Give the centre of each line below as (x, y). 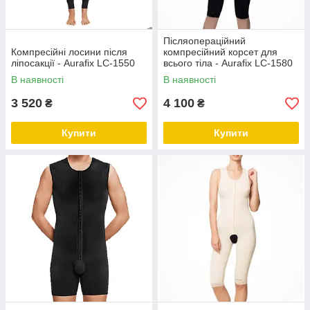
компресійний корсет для (220, 52)
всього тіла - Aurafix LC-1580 (228, 63)
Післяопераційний (204, 41)
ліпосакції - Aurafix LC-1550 (73, 63)
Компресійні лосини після (69, 52)
